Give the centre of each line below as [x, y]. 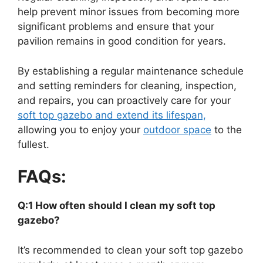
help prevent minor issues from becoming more [129, 12]
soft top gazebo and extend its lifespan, [112, 115]
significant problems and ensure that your [116, 27]
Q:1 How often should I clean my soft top [117, 206]
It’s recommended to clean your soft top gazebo [130, 250]
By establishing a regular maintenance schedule [131, 71]
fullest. [33, 144]
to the [227, 129]
